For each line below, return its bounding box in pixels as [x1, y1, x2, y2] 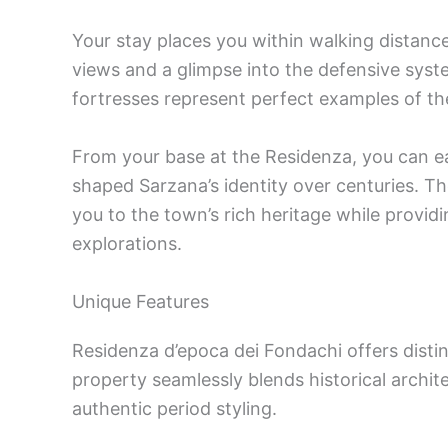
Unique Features [72, 291, 209, 312]
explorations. [72, 233, 182, 255]
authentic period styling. [72, 398, 277, 419]
